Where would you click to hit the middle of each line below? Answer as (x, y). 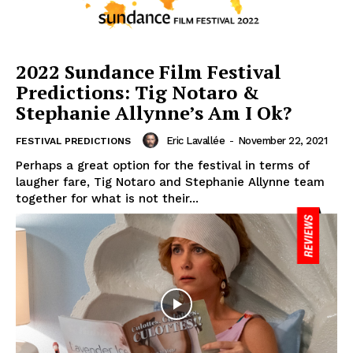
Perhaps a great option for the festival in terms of (163, 166)
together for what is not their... (107, 199)
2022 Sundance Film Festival (149, 72)
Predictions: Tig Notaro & (137, 93)
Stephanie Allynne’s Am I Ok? (154, 113)
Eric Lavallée (195, 140)
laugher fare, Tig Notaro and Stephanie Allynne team (170, 182)
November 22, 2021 (282, 140)
